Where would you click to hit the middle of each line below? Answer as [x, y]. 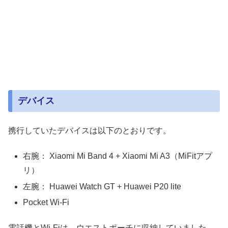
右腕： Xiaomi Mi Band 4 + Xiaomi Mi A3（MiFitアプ [118, 156]
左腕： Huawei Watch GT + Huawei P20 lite [102, 186]
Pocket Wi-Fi [46, 202]
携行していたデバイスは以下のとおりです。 [90, 130]
